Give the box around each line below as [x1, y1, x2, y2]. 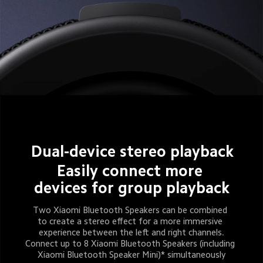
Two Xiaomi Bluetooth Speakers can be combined [33, 205, 230, 214]
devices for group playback [33, 180, 230, 196]
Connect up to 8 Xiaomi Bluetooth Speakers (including [25, 238, 238, 248]
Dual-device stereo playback [31, 144, 234, 160]
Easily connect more [56, 163, 207, 179]
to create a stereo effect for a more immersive [38, 216, 225, 225]
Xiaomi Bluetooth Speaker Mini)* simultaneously [37, 249, 225, 259]
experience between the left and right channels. [38, 227, 224, 237]
